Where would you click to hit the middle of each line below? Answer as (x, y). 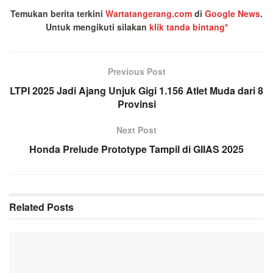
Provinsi (136, 104)
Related (27, 207)
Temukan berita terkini (58, 14)
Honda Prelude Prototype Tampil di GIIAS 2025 (136, 149)
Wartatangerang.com (149, 14)
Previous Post (136, 72)
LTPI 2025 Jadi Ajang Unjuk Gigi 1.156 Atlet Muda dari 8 (136, 91)
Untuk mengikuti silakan (97, 27)
